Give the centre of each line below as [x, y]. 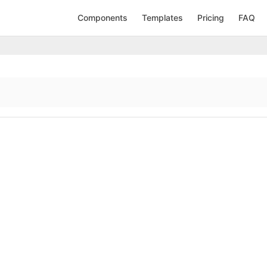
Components [103, 18]
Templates [162, 18]
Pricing [211, 18]
